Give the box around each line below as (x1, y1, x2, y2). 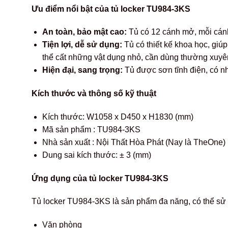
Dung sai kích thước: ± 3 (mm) (42, 150, 151, 159)
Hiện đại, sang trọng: (42, 66, 123, 75)
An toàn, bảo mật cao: (42, 27, 127, 37)
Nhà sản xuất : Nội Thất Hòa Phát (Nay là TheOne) (42, 137, 225, 147)
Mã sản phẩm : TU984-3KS (42, 125, 140, 134)
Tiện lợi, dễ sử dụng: (42, 40, 122, 49)
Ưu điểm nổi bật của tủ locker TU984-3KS (32, 4, 190, 13)
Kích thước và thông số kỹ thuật (32, 89, 156, 98)
